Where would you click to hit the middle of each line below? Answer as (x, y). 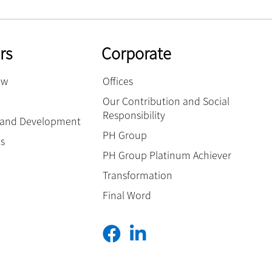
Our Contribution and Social (166, 101)
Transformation (138, 175)
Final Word (127, 195)
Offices (118, 81)
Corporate (137, 53)
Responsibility (134, 115)
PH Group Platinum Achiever (167, 155)
